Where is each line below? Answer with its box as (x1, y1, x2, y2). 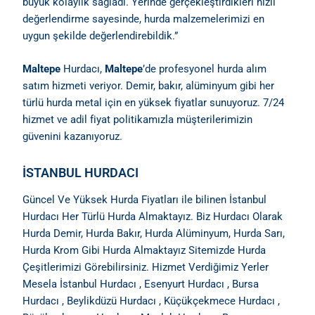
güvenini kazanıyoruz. (22, 130, 123, 143)
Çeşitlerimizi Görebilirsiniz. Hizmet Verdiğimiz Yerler (22, 261, 269, 274)
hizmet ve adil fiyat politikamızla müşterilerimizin (22, 113, 253, 127)
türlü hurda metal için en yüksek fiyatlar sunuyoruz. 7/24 (22, 96, 285, 110)
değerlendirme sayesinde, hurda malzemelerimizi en (22, 12, 265, 25)
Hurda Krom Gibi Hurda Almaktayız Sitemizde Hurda (22, 244, 266, 257)
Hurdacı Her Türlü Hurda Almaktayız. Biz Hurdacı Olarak (22, 210, 283, 223)
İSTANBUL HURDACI (22, 165, 139, 180)
